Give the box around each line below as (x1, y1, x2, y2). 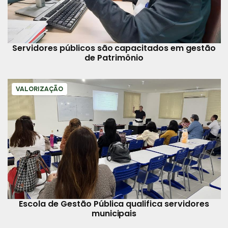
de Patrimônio (84, 52, 144, 64)
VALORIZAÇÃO (15, 85, 63, 94)
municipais (91, 208, 137, 220)
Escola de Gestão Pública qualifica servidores (19, 198, 209, 210)
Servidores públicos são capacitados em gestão (12, 42, 216, 54)
